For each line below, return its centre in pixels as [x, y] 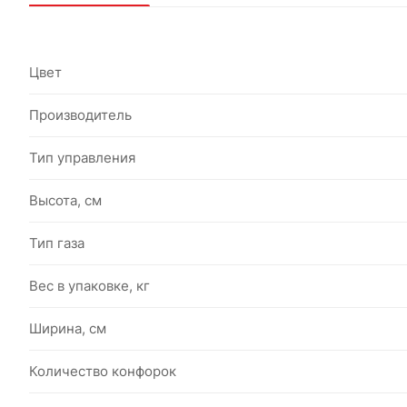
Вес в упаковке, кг [89, 286]
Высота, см [65, 200]
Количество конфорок [103, 371]
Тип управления [82, 158]
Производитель [80, 115]
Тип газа [57, 243]
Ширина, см [68, 328]
